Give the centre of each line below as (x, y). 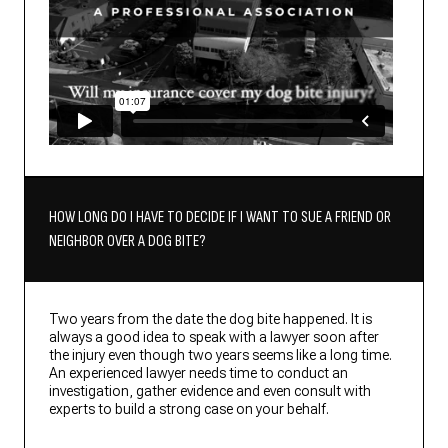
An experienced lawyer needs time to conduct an (198, 373)
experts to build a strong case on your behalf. (189, 409)
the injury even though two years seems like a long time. (220, 355)
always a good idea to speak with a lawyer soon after (214, 337)
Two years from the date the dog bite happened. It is (210, 319)
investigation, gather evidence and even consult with (210, 391)
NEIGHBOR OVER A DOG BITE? (127, 242)
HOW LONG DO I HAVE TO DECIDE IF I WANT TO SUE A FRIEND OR (220, 218)
